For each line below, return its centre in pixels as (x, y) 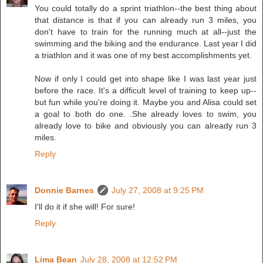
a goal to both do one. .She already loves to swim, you (146, 114)
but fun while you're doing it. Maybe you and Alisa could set (146, 102)
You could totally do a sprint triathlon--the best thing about (146, 9)
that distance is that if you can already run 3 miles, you (146, 20)
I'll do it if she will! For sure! (85, 207)
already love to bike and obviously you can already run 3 (146, 126)
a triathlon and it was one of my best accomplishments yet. (143, 55)
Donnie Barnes (64, 190)
